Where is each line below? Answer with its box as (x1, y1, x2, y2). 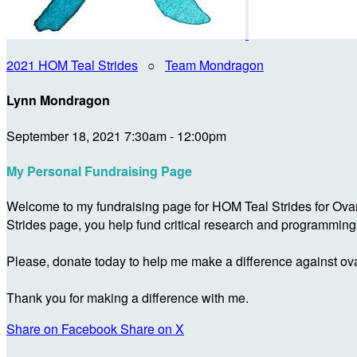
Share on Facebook (6, 320, 117, 339)
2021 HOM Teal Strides (6, 56, 138, 74)
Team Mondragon (165, 56, 264, 74)
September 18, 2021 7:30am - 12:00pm (6, 126, 226, 145)
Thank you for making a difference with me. (6, 288, 249, 308)
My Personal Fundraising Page (6, 161, 192, 180)
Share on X (120, 320, 184, 339)
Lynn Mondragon (6, 91, 110, 110)
